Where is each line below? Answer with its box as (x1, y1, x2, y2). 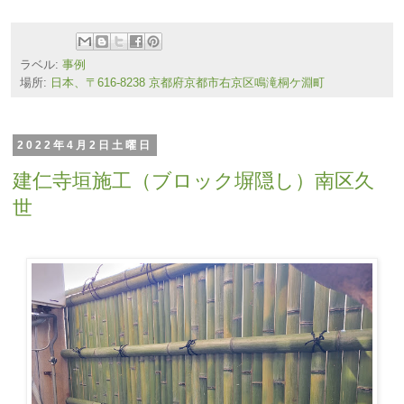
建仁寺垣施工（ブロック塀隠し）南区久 (13, 170, 374, 193)
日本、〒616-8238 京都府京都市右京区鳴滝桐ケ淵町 (50, 76, 325, 89)
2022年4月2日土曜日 (16, 138, 152, 151)
